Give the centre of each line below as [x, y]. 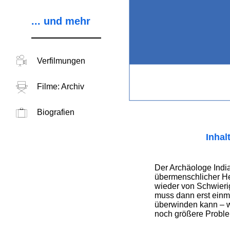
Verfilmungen [61, 61]
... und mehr [61, 21]
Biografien [55, 112]
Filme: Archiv [60, 87]
